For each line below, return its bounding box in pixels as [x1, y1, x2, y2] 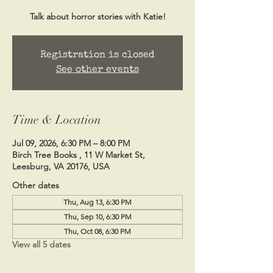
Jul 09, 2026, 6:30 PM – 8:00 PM [12, 137, 130, 149]
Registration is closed [40, 50, 155, 60]
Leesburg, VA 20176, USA [12, 160, 110, 172]
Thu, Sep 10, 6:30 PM [63, 211, 132, 221]
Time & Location [12, 112, 101, 127]
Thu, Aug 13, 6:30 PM [63, 197, 132, 207]
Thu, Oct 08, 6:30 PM [64, 226, 131, 236]
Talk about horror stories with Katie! [29, 10, 166, 22]
